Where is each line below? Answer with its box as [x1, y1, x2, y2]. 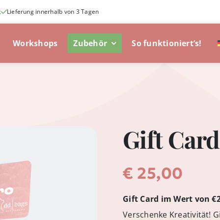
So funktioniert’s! [132, 37, 202, 49]
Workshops [13, 37, 58, 49]
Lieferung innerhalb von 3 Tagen [6, 7, 99, 16]
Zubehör [73, 37, 108, 49]
